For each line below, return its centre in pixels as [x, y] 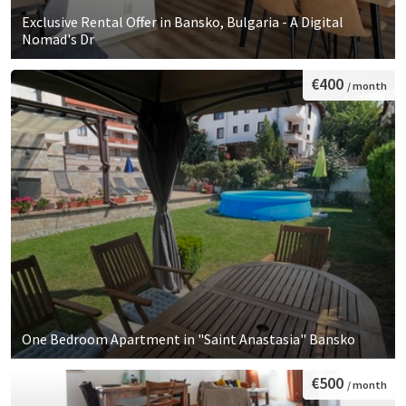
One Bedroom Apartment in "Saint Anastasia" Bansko [188, 338]
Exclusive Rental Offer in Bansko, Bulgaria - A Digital [183, 22]
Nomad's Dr [58, 39]
